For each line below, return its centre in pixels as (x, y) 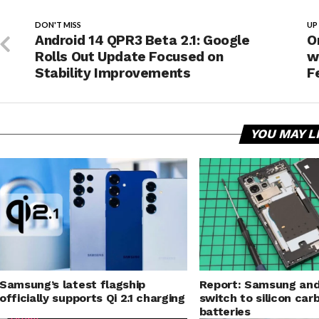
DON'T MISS (58, 25)
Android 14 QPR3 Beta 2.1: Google (142, 40)
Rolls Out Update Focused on (129, 57)
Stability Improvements (113, 73)
